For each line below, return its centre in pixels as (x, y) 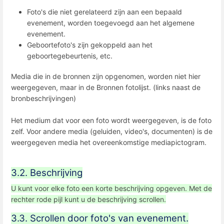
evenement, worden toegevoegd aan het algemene (111, 22)
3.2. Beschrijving (47, 172)
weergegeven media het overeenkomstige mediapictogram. (109, 142)
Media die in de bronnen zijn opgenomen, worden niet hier (106, 76)
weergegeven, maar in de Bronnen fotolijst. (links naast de (106, 87)
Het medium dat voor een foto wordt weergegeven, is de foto (111, 120)
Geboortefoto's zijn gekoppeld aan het (90, 44)
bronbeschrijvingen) (43, 98)
